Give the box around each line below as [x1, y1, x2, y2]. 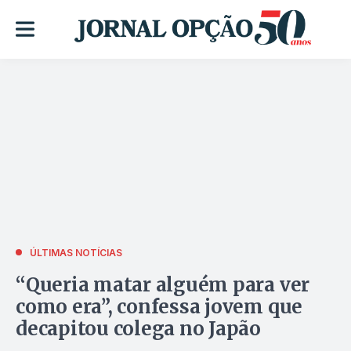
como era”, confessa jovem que [16, 294, 303, 319]
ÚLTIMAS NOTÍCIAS [30, 246, 122, 259]
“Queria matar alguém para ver [16, 272, 310, 297]
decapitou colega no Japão [16, 316, 261, 341]
